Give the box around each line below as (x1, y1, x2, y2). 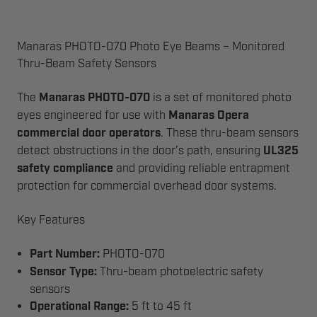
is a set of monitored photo (150, 91, 292, 105)
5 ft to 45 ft (129, 299, 192, 313)
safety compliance (17, 161, 113, 176)
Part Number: (30, 247, 100, 262)
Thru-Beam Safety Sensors (17, 57, 156, 71)
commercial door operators (17, 126, 161, 141)
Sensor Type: (30, 265, 98, 279)
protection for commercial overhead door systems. (17, 179, 277, 193)
